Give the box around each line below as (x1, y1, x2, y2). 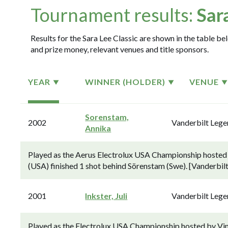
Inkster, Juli (85, 191, 128, 201)
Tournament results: (31, 4, 196, 26)
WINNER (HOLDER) (85, 77, 166, 87)
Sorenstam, (85, 112, 129, 122)
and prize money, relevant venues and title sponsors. (31, 44, 209, 54)
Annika (85, 123, 111, 133)
